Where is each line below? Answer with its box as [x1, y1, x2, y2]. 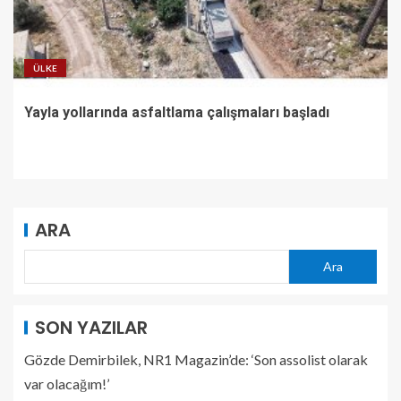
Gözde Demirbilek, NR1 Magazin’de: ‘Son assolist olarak [24, 350, 368, 368]
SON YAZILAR [35, 314, 148, 340]
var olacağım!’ [24, 374, 109, 392]
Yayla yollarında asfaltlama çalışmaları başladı [24, 103, 329, 121]
